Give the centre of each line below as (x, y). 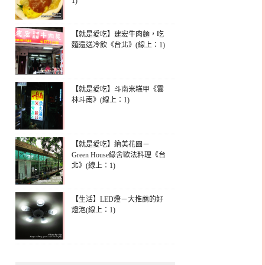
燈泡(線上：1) (93, 210)
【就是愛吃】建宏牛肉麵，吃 (118, 34)
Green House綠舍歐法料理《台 (119, 155)
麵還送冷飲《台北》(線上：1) (118, 45)
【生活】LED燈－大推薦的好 (117, 199)
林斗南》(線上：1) (101, 100)
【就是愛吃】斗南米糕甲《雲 (118, 89)
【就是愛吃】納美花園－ (111, 144)
